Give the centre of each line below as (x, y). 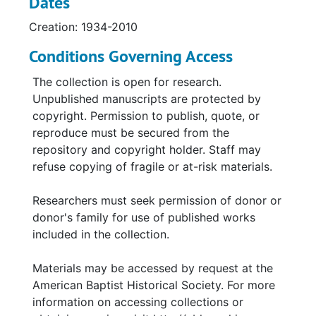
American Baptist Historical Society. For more (154, 285)
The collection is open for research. (127, 82)
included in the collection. (101, 234)
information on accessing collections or (138, 302)
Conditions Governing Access (131, 56)
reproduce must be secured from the (131, 133)
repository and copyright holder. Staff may (147, 150)
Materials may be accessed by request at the (153, 268)
